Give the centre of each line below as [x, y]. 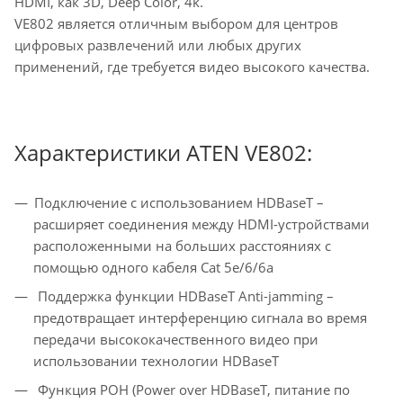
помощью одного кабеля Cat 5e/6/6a [153, 268]
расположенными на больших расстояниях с [182, 246]
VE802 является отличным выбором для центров [176, 24]
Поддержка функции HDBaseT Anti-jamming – [184, 296]
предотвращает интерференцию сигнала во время [200, 318]
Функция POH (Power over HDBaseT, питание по [192, 390]
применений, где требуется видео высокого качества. [192, 67]
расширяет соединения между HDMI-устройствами [201, 224]
